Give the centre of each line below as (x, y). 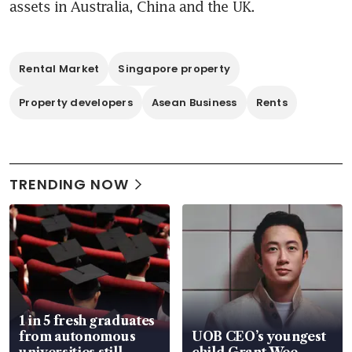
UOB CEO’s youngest (259, 337)
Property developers (76, 103)
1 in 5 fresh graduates (87, 321)
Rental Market (59, 69)
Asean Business (194, 103)
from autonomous (77, 337)
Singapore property (174, 69)
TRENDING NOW (69, 185)
